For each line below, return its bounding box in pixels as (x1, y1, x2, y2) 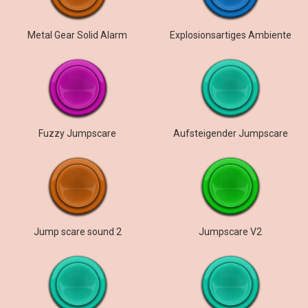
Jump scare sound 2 (33, 226, 122, 237)
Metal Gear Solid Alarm (27, 30, 128, 41)
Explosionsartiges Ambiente (169, 30, 291, 41)
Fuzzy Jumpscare (38, 128, 117, 139)
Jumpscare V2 (199, 226, 263, 237)
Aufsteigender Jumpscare (173, 128, 288, 139)
